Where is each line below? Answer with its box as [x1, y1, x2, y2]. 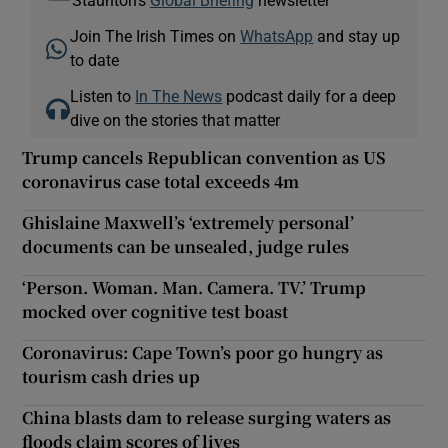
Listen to [70, 87, 136, 104]
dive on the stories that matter [70, 111, 281, 128]
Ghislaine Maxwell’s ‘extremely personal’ [22, 210, 355, 234]
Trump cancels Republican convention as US [22, 145, 387, 169]
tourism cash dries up [22, 364, 201, 388]
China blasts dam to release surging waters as [22, 405, 392, 429]
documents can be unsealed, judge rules [22, 234, 350, 258]
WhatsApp [240, 27, 314, 44]
